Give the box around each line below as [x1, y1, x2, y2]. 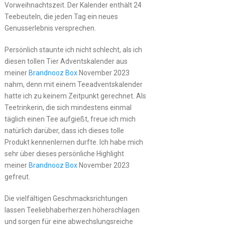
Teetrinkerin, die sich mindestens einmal [4, 103, 132, 111]
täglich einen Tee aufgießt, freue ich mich [4, 115, 136, 123]
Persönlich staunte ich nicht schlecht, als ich [4, 45, 142, 54]
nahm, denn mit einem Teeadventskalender [4, 80, 143, 88]
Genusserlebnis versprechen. [4, 24, 96, 32]
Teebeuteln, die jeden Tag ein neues [4, 12, 118, 21]
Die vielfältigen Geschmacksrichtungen [4, 194, 128, 202]
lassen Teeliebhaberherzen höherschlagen [4, 205, 140, 214]
